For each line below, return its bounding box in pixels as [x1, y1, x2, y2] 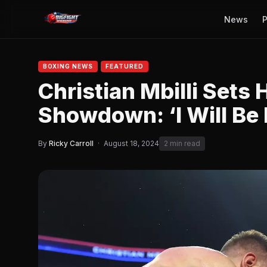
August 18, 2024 [104, 139, 159, 148]
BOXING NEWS [43, 63, 93, 70]
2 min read [164, 139, 200, 148]
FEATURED [105, 63, 144, 70]
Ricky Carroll [49, 139, 94, 148]
